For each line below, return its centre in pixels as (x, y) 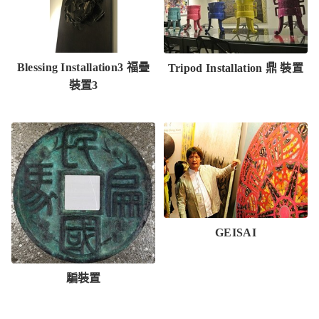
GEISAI (236, 233)
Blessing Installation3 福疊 (83, 68)
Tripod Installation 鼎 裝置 (236, 68)
